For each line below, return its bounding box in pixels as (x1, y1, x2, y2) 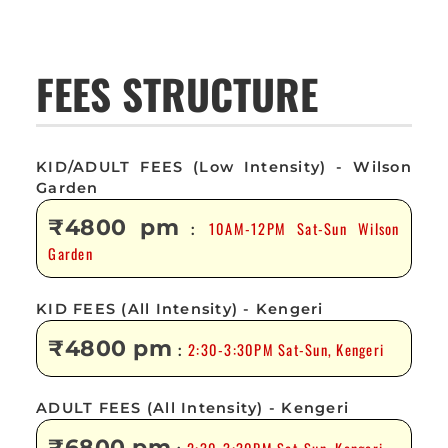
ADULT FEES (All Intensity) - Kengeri (36, 398, 350, 417)
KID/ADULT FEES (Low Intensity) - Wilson (36, 157, 412, 176)
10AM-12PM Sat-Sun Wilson (208, 217, 400, 239)
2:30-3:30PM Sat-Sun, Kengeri (188, 339, 385, 361)
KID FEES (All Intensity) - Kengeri (36, 300, 324, 319)
